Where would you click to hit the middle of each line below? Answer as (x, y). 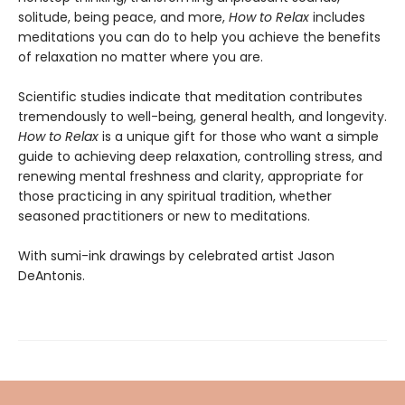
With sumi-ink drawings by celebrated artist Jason (176, 255)
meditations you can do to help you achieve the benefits (199, 37)
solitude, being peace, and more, (123, 17)
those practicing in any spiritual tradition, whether (175, 196)
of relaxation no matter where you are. (141, 57)
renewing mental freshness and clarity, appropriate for (191, 176)
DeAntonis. (52, 275)
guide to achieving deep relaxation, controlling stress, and (200, 156)
